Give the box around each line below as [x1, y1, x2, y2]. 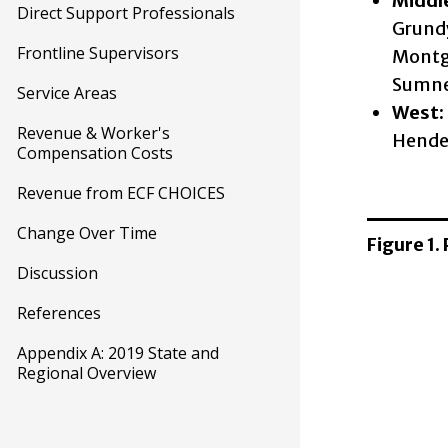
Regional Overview [17, 362, 156, 384]
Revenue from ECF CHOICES [17, 182, 225, 204]
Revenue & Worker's [17, 122, 170, 144]
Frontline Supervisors [17, 42, 179, 64]
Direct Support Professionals [17, 2, 235, 24]
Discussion [17, 262, 98, 284]
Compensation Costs [17, 142, 173, 164]
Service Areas [17, 82, 117, 104]
